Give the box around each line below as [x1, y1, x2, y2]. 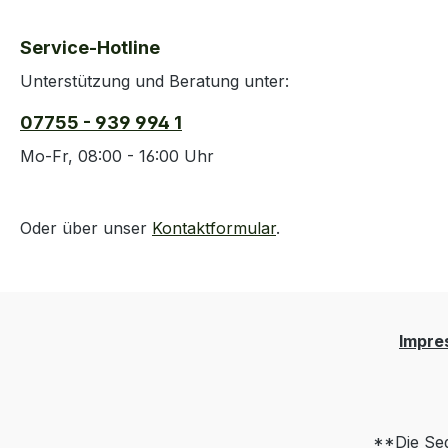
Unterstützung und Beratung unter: [20, 71, 289, 91]
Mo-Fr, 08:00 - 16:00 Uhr [20, 146, 214, 166]
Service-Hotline [20, 37, 160, 58]
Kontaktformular [152, 218, 276, 238]
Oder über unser [20, 218, 152, 238]
